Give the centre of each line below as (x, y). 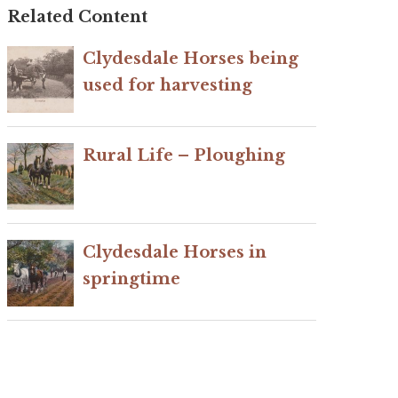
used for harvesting (167, 86)
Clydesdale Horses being (191, 59)
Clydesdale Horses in (175, 253)
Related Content (77, 17)
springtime (131, 279)
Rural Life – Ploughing (184, 156)
